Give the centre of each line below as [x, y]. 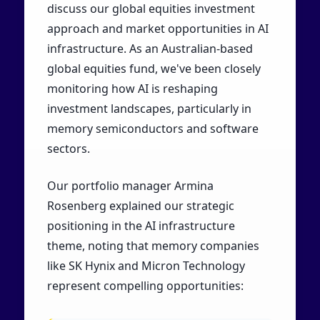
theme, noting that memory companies [153, 245]
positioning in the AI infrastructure [141, 225]
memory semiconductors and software [152, 128]
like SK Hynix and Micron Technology [146, 265]
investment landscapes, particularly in [149, 108]
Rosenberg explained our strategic [140, 205]
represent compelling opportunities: [145, 285]
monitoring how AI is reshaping [132, 88]
